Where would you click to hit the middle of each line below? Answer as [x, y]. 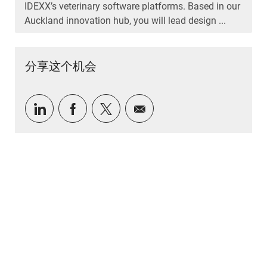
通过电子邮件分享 [192, 108]
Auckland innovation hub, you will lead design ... [125, 21]
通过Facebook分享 [127, 108]
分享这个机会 [60, 66]
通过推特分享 [147, 108]
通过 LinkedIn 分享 [94, 108]
